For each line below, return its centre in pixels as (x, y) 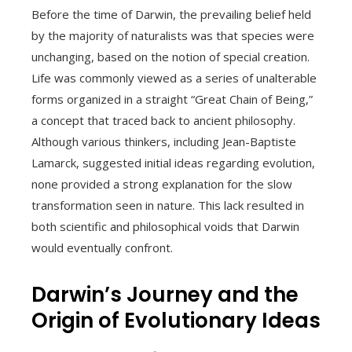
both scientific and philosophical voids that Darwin (165, 226)
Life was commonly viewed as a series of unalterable (174, 77)
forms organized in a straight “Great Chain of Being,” (172, 99)
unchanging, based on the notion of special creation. (170, 56)
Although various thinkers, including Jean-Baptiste (164, 141)
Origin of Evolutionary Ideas (176, 320)
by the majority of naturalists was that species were (173, 35)
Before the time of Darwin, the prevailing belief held (171, 14)
